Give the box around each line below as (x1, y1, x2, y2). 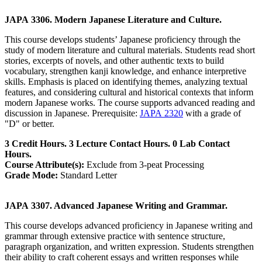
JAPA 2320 (140, 108, 183, 119)
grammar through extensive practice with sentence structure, (5, 231, 225, 242)
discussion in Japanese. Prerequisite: (5, 108, 140, 119)
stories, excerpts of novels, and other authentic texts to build (5, 56, 224, 66)
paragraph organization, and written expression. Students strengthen (5, 242, 254, 252)
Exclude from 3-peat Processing (84, 160, 204, 170)
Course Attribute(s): (5, 160, 84, 170)
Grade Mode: (5, 170, 58, 181)
